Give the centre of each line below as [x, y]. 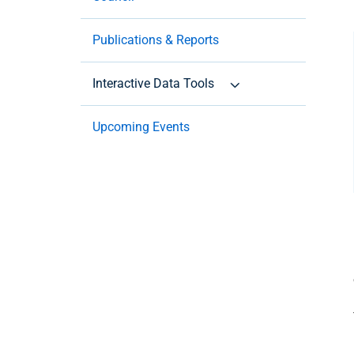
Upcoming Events [141, 127]
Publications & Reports [156, 40]
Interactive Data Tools [153, 84]
